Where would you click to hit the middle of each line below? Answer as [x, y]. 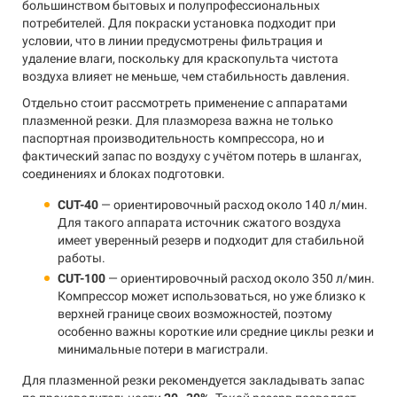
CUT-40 [78, 205]
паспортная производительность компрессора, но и [173, 138]
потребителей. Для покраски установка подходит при [179, 23]
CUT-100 [82, 278]
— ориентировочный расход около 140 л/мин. [233, 205]
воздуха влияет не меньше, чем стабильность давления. [186, 76]
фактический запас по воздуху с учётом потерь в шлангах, [192, 156]
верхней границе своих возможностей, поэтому [195, 314]
